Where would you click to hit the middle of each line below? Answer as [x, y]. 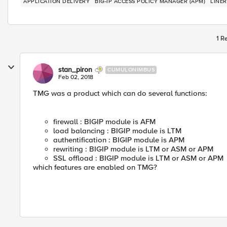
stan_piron [75, 70]
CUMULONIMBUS [131, 70]
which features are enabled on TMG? [95, 167]
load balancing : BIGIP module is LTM [117, 131]
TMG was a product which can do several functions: [120, 93]
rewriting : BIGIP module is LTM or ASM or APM [133, 149]
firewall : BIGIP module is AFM [104, 122]
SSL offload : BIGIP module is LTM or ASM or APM [138, 158]
